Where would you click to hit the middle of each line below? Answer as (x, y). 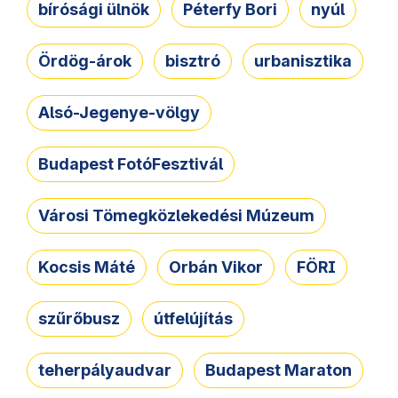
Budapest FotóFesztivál (131, 163)
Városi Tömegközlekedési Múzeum (176, 215)
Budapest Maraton (279, 370)
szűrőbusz (79, 318)
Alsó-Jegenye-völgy (119, 112)
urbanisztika (303, 60)
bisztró (193, 60)
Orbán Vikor (216, 267)
